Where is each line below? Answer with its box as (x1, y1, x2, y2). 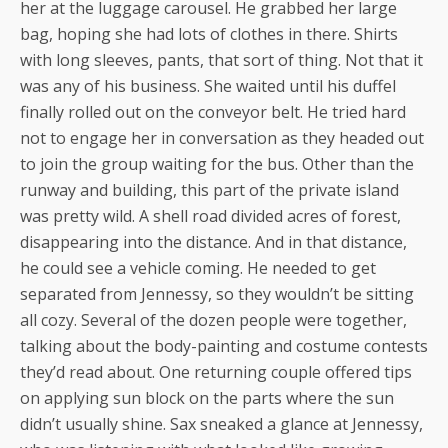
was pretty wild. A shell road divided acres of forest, (20, 204, 401, 227)
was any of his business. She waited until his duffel (20, 74, 396, 97)
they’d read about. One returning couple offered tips (20, 360, 412, 383)
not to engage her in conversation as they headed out (20, 126, 424, 149)
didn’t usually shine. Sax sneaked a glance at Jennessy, (20, 412, 423, 435)
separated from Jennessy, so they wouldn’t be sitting (20, 282, 414, 305)
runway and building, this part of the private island (20, 178, 399, 201)
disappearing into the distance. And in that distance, (20, 230, 407, 253)
